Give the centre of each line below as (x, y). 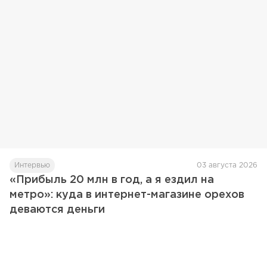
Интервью (32, 166)
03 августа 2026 (227, 166)
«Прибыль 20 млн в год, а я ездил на (112, 180)
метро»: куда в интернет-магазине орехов (127, 195)
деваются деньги (57, 210)
